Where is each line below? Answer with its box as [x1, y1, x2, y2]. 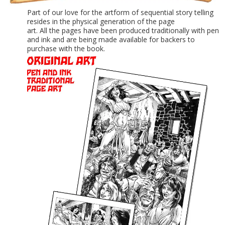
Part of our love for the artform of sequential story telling [27, 8, 213, 18]
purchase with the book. [27, 44, 105, 54]
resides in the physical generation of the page [27, 17, 177, 27]
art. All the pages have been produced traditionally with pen [27, 26, 219, 36]
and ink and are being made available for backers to [27, 35, 195, 45]
